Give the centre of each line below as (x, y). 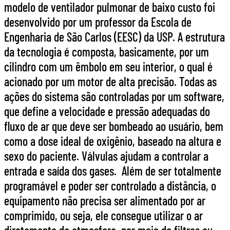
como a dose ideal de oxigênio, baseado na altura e (113, 141)
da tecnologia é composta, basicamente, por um (107, 51)
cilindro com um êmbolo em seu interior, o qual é (108, 66)
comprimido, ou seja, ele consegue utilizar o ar (103, 215)
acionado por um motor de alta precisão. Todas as (110, 81)
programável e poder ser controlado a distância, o (110, 185)
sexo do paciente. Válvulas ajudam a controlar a (106, 156)
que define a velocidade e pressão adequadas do (107, 111)
